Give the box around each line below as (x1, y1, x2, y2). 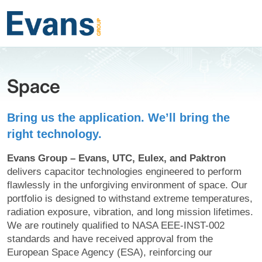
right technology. (7, 127, 102, 140)
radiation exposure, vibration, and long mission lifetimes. (7, 206, 253, 218)
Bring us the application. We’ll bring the (7, 111, 230, 124)
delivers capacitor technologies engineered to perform (7, 166, 242, 177)
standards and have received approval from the (7, 233, 213, 244)
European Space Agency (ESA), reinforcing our (7, 246, 212, 258)
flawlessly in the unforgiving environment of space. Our (7, 179, 247, 191)
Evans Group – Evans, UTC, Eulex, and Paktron (7, 152, 226, 164)
